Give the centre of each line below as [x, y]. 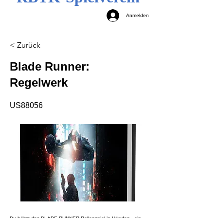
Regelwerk [39, 82]
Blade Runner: [50, 66]
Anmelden [137, 16]
